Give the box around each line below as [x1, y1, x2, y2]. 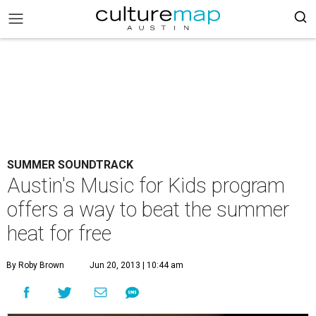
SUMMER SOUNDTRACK [7, 158, 133, 171]
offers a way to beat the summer [7, 197, 289, 221]
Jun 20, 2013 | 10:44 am [90, 260, 183, 270]
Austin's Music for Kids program [7, 174, 285, 197]
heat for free [7, 221, 111, 245]
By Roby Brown [6, 260, 64, 270]
